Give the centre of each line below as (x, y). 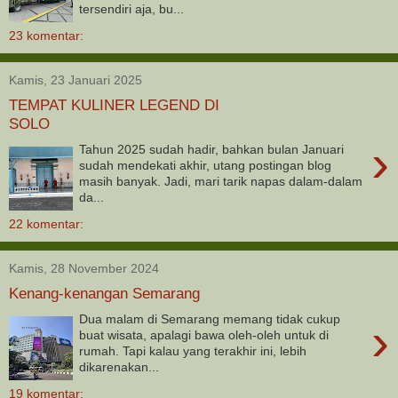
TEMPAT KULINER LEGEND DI (114, 105)
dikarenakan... (119, 366)
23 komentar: (46, 35)
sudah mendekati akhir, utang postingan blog (206, 165)
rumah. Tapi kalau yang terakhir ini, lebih (193, 350)
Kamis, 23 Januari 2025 (76, 80)
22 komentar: (46, 223)
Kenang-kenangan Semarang (104, 294)
